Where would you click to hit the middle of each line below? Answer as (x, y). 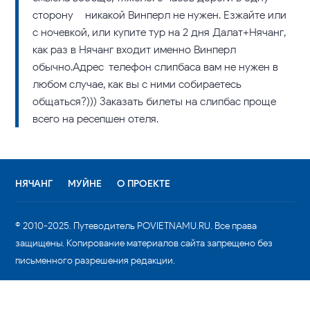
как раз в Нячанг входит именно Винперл (135, 49)
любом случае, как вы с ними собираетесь (137, 84)
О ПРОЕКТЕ (144, 184)
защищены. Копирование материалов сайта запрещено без (144, 243)
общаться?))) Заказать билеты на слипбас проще (155, 101)
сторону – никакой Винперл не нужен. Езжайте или (160, 15)
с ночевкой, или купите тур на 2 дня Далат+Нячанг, (159, 32)
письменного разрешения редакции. (95, 261)
